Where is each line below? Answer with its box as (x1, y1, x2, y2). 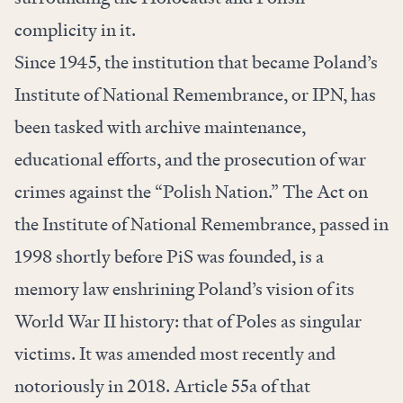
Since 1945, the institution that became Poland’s (14, 50, 378, 75)
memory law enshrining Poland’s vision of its (14, 277, 354, 301)
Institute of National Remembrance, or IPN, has (14, 83, 376, 107)
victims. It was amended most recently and (14, 342, 336, 366)
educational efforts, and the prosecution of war (14, 148, 366, 172)
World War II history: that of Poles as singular (14, 309, 362, 334)
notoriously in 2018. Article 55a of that (14, 374, 310, 399)
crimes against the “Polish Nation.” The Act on (14, 180, 368, 204)
